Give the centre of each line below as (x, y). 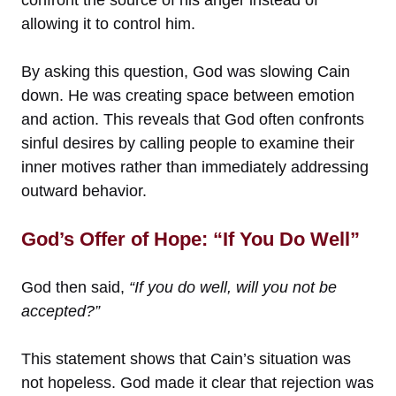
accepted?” (61, 312)
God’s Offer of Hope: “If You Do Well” (190, 240)
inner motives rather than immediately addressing (195, 168)
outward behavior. (84, 191)
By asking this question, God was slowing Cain (186, 72)
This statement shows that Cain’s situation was (186, 359)
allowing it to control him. (108, 24)
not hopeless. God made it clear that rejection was (198, 383)
